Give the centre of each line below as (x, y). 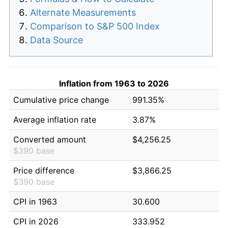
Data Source (56, 40)
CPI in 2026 (36, 221)
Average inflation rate (55, 119)
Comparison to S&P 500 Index (95, 26)
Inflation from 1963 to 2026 (114, 83)
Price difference (44, 170)
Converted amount (50, 139)
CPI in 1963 (35, 201)
